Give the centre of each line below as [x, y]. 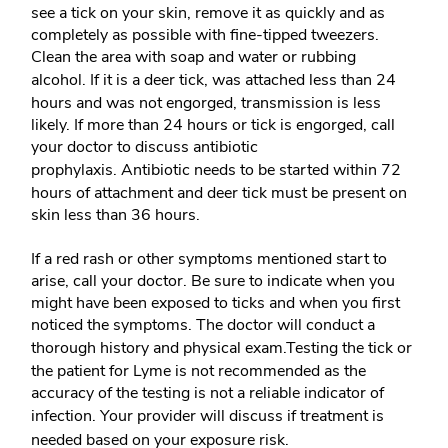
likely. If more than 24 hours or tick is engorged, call [213, 125]
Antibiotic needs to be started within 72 [261, 170]
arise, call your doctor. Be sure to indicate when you [213, 281]
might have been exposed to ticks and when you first [215, 303]
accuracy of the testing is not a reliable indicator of [207, 393]
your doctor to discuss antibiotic [144, 147]
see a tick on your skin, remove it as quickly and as [208, 13]
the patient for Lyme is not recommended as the [198, 371]
